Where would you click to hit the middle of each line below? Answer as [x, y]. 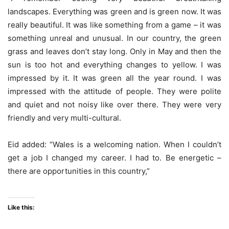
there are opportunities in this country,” [79, 171]
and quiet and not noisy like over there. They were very [114, 105]
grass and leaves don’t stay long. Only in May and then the [114, 51]
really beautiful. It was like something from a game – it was [114, 25]
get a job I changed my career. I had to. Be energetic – [114, 158]
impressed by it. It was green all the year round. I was [114, 78]
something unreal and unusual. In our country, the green [114, 38]
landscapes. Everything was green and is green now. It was [114, 12]
